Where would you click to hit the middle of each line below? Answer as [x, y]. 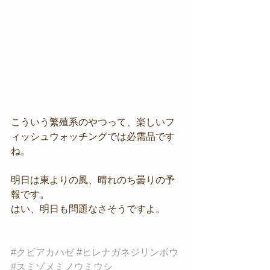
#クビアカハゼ [42, 252]
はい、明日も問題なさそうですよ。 [88, 209]
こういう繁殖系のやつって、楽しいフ [93, 122]
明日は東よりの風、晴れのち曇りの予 [93, 180]
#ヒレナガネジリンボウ [127, 252]
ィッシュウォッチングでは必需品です [93, 137]
